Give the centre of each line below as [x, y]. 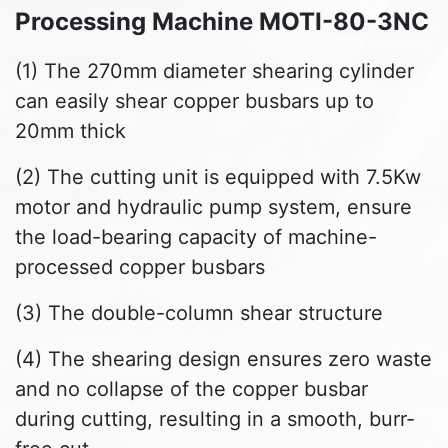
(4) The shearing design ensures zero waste [223, 359]
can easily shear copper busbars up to [194, 101]
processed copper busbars [140, 267]
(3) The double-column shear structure [199, 313]
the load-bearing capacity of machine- [196, 237]
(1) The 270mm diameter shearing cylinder [214, 71]
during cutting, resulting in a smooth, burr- [215, 419]
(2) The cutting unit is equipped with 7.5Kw [218, 177]
